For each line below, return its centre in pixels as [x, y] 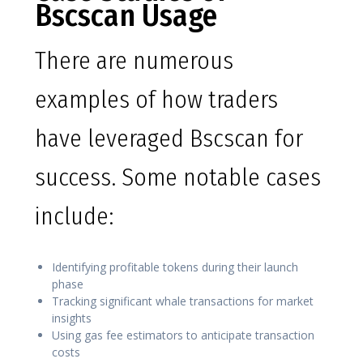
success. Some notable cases [178, 178]
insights [72, 318]
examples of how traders [156, 100]
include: [74, 217]
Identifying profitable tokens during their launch [175, 267]
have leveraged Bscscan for [169, 139]
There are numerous [134, 61]
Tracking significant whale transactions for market [183, 301]
